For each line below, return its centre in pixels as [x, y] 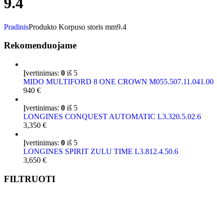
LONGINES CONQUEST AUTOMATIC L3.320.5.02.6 [112, 116]
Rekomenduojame [40, 46]
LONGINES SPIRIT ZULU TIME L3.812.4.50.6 [101, 151]
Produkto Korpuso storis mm [73, 27]
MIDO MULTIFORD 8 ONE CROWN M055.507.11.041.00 [118, 81]
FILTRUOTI [30, 179]
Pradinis [16, 27]
